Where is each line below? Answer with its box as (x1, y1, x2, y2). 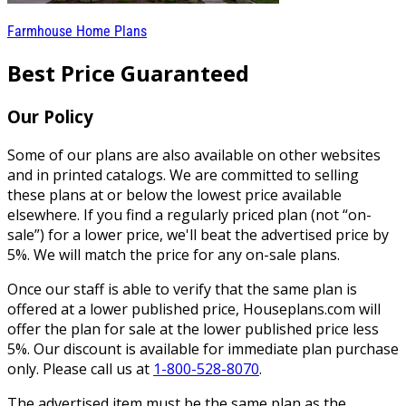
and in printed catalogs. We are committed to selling (7, 165, 359, 186)
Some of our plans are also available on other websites (7, 145, 381, 166)
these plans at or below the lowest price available (7, 185, 342, 206)
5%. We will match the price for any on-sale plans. (7, 245, 340, 266)
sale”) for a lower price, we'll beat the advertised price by (7, 225, 389, 246)
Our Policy (7, 105, 93, 129)
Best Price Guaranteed (7, 57, 249, 88)
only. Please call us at (7, 359, 153, 380)
